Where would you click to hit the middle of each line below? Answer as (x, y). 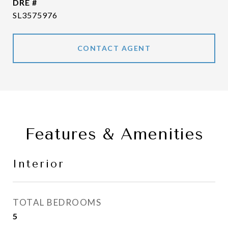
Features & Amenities (114, 134)
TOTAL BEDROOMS (57, 202)
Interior (39, 164)
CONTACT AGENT (114, 48)
